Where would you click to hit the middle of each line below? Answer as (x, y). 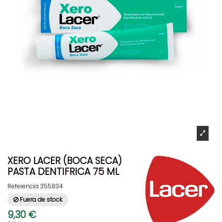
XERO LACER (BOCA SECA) (65, 161)
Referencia (23, 186)
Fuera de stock (40, 199)
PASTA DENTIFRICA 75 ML (63, 172)
